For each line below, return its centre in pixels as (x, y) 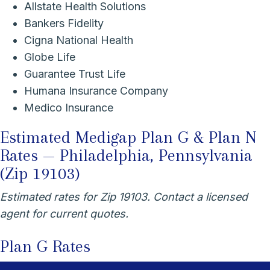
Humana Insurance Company (96, 90)
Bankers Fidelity (64, 23)
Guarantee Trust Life (75, 74)
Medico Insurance (69, 107)
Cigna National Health (79, 40)
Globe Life (50, 57)
